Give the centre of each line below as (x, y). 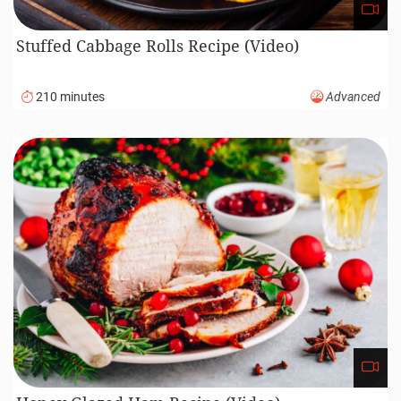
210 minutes (69, 97)
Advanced (352, 97)
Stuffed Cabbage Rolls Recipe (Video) (158, 46)
